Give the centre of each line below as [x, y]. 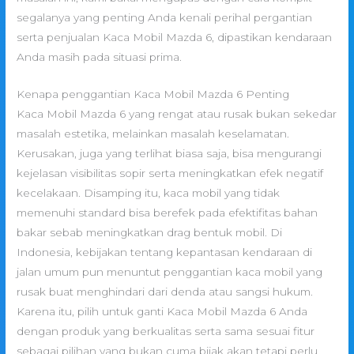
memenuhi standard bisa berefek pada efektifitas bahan [168, 213]
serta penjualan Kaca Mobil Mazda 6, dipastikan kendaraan [175, 38]
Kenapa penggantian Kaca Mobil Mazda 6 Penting [153, 94]
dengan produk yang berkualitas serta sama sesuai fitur [166, 331]
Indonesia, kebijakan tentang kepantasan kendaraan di [165, 252]
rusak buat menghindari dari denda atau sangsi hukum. [165, 292]
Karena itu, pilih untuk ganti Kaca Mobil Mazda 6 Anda [162, 312]
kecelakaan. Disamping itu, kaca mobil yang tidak [149, 193]
